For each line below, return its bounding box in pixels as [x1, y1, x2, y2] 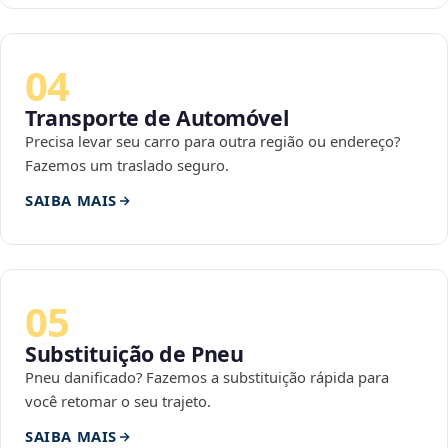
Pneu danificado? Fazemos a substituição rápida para [25, 367, 389, 388]
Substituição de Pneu [25, 339, 244, 369]
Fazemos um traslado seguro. [25, 155, 229, 176]
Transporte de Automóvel [25, 103, 290, 133]
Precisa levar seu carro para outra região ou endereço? [25, 131, 400, 152]
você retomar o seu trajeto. [25, 391, 211, 412]
